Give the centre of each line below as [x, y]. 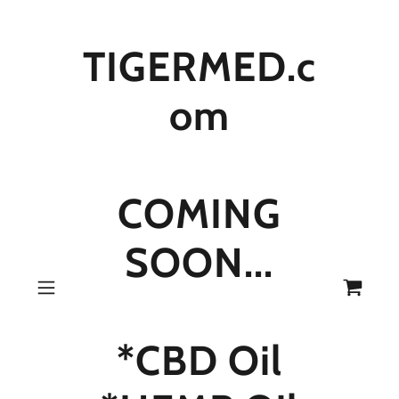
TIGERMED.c [200, 67]
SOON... [199, 263]
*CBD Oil [199, 361]
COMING [199, 214]
